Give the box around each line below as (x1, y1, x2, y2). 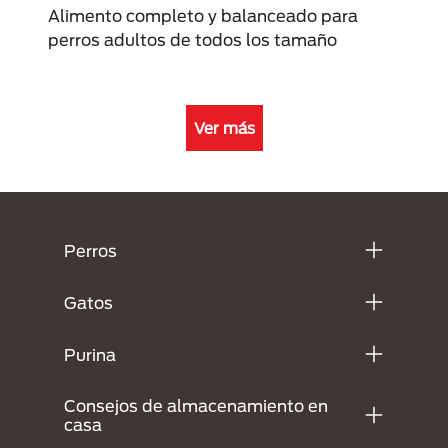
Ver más (193, 119, 255, 138)
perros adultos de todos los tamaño (48, 30, 337, 50)
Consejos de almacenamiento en (64, 396, 328, 416)
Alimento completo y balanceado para (48, 6, 358, 26)
